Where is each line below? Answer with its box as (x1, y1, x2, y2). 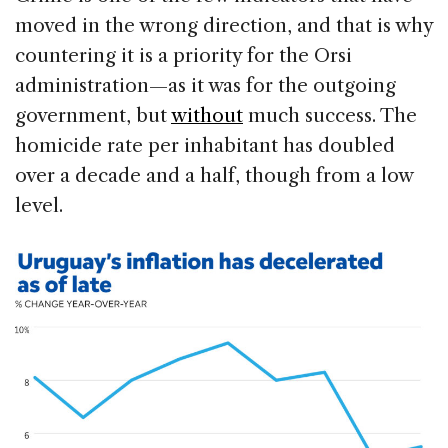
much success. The (243, 104, 417, 128)
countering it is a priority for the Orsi (15, 44, 352, 68)
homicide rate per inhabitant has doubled (15, 134, 395, 158)
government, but (15, 104, 171, 128)
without (171, 104, 243, 128)
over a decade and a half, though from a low (15, 164, 413, 188)
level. (15, 194, 63, 218)
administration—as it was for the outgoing (15, 74, 396, 98)
